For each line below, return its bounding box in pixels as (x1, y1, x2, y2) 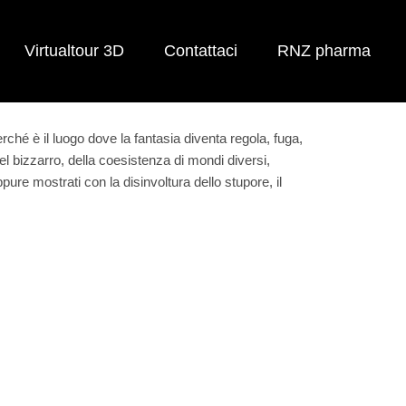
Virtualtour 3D (24, 41, 125, 60)
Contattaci (164, 41, 238, 60)
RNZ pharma (277, 41, 372, 60)
